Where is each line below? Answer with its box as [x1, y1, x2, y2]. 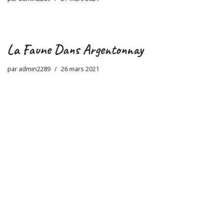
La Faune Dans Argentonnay [7, 41, 143, 58]
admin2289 [19, 65, 51, 74]
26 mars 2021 [61, 65, 99, 74]
